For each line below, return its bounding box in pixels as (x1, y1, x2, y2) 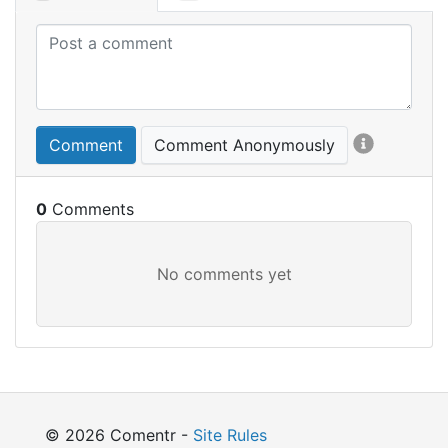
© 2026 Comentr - (45, 425, 193, 445)
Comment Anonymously (154, 135, 335, 155)
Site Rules (193, 425, 267, 445)
